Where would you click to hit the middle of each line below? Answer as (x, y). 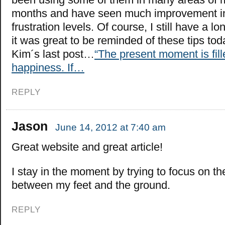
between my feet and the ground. (91, 185)
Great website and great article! (87, 147)
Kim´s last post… (53, 54)
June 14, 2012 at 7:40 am (110, 127)
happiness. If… (48, 67)
